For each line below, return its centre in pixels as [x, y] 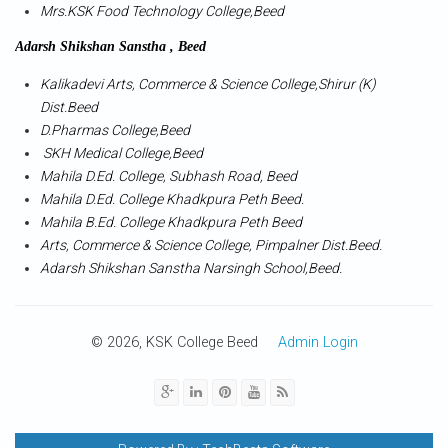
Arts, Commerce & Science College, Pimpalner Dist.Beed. [211, 245]
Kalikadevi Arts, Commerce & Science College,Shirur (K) [208, 84]
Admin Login [317, 343]
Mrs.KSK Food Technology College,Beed [162, 11]
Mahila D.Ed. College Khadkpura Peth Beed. [172, 199]
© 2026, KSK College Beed [184, 343]
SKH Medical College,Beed [121, 153]
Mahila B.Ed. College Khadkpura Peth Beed [171, 222]
